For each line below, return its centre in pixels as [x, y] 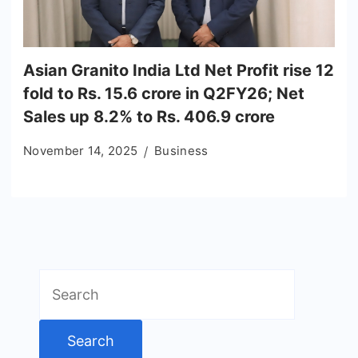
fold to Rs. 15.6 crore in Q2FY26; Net [164, 94]
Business [181, 151]
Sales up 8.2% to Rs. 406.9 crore [149, 117]
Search [62, 281]
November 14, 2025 [81, 151]
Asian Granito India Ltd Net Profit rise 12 [179, 71]
